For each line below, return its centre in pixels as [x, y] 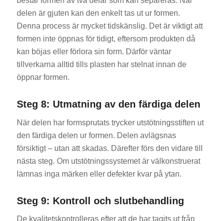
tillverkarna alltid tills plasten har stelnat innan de [101, 65]
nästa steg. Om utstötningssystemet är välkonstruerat [108, 161]
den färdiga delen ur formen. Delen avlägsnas [96, 135]
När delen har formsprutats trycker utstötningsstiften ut [110, 122]
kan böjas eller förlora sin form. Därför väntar [94, 52]
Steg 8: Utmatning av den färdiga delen [108, 104]
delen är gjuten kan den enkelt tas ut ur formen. [98, 13]
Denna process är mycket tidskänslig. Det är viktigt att [110, 26]
